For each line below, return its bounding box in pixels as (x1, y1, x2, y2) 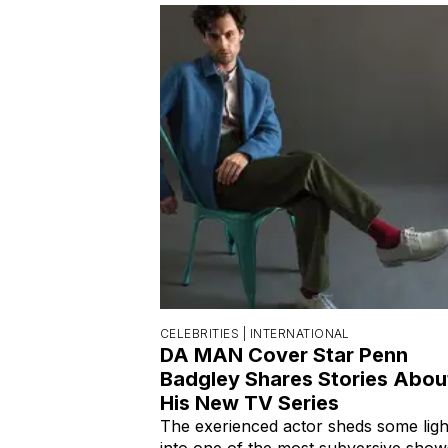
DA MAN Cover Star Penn (160, 342, 408, 367)
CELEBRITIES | (160, 325, 250, 341)
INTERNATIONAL (249, 325, 350, 341)
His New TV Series (160, 390, 339, 415)
